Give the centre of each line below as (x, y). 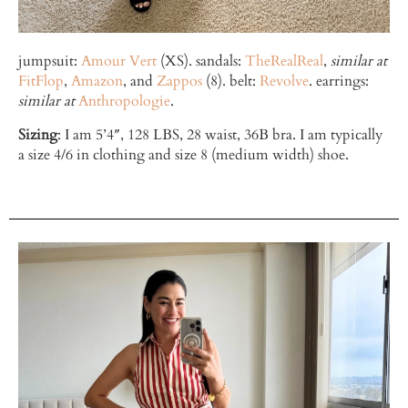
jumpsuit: (50, 61)
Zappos (179, 82)
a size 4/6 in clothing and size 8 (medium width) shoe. (184, 154)
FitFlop (41, 82)
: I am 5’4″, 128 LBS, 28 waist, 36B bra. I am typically (220, 134)
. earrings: (339, 82)
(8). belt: (231, 82)
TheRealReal (284, 61)
